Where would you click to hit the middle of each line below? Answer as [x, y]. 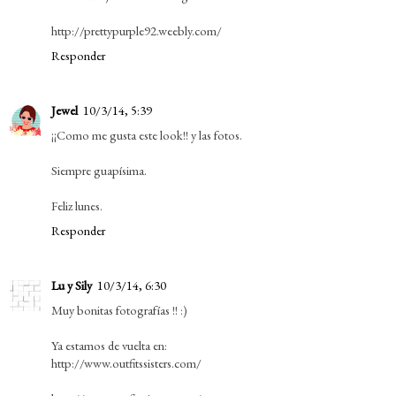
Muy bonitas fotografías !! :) [119, 309]
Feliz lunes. [77, 205]
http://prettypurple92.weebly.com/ [137, 30]
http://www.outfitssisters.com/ [126, 362]
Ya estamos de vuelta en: [109, 345]
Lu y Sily [72, 285]
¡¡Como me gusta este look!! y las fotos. [147, 134]
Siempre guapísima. [99, 170]
